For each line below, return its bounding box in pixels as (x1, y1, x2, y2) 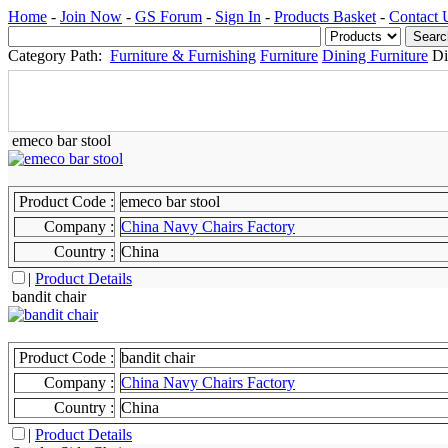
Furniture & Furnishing (110, 47, 256, 64)
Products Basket (274, 8, 376, 25)
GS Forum (135, 8, 202, 25)
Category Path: (8, 47, 106, 64)
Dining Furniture (322, 47, 428, 64)
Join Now (60, 8, 122, 25)
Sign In (215, 8, 261, 25)
